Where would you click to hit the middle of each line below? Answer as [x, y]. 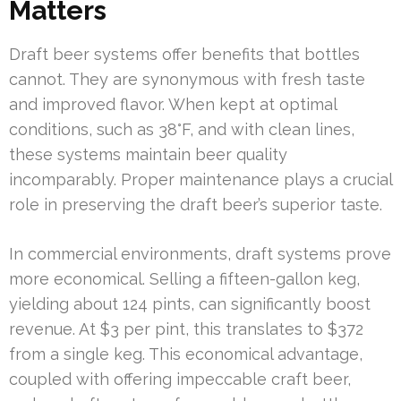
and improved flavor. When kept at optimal [173, 104]
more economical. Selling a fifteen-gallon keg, [184, 278]
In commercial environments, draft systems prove [200, 253]
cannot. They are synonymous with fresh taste [187, 79]
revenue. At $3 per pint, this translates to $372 [186, 328]
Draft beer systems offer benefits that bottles [184, 54]
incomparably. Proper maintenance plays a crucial [200, 179]
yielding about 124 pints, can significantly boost [190, 303]
